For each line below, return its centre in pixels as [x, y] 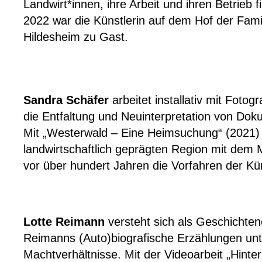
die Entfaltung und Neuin [87, 116]
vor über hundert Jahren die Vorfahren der [135, 166]
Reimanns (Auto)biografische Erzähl [117, 238]
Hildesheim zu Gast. [76, 37]
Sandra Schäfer [66, 100]
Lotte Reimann [64, 222]
